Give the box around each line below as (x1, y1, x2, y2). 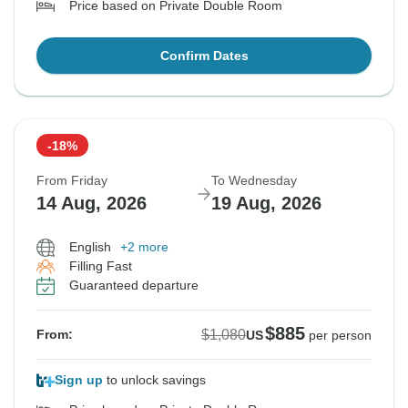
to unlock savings (103, 372, 206, 388)
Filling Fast (69, 259, 132, 274)
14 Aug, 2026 (36, 193, 147, 214)
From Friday (36, 173, 107, 189)
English (69, 240, 111, 255)
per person (309, 328, 372, 343)
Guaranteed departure (69, 278, 199, 293)
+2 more (120, 240, 168, 255)
